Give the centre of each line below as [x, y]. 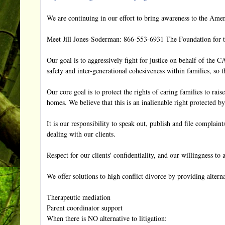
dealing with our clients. [81, 134]
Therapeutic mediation [79, 197]
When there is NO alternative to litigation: [107, 218]
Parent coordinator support [85, 208]
